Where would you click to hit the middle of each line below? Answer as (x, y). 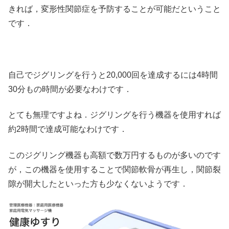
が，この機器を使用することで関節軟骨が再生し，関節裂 (114, 169)
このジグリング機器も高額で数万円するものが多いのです (114, 155)
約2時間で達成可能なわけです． (68, 129)
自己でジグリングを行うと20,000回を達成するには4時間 (113, 75)
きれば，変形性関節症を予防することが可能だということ (114, 9)
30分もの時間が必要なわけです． (70, 89)
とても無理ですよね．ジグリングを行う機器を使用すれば (114, 115)
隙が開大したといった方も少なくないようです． (98, 184)
